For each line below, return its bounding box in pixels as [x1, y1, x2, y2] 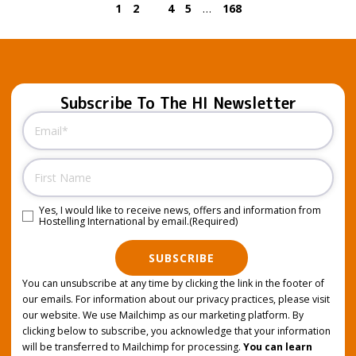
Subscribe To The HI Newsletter [60, 91, 296, 114]
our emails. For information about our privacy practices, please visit [22, 292, 330, 307]
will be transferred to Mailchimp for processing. [22, 340, 243, 354]
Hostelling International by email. [39, 214, 189, 228]
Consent [21, 204, 64, 220]
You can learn [243, 340, 312, 354]
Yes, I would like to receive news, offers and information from [39, 203, 321, 217]
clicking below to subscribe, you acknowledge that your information [22, 324, 331, 339]
